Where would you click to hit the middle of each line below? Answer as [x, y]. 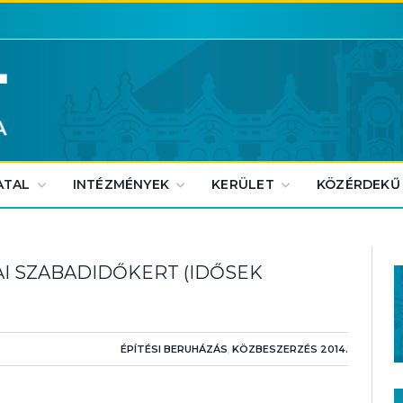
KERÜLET [243, 184]
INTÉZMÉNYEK [121, 184]
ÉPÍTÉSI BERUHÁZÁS [174, 349]
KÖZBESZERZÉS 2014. [290, 349]
